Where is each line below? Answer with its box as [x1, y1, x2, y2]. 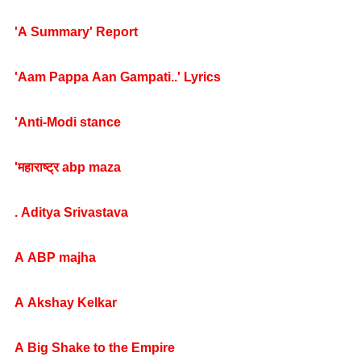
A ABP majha [15, 251, 96, 264]
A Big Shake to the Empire [15, 341, 175, 355]
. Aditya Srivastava [15, 205, 128, 219]
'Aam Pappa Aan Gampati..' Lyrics [15, 70, 221, 84]
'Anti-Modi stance [15, 115, 121, 129]
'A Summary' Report [15, 25, 138, 39]
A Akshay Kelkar [15, 296, 117, 309]
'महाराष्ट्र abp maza [15, 160, 121, 174]
